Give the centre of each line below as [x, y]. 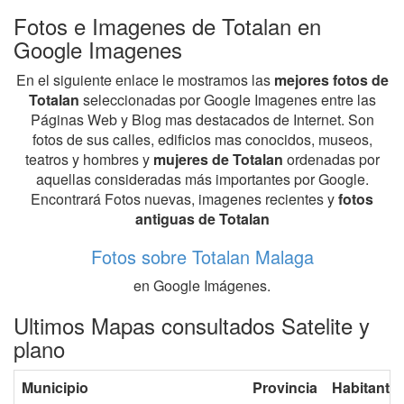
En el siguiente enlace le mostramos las [145, 80]
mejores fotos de [331, 80]
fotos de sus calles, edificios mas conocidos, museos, [202, 140]
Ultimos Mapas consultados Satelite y [192, 326]
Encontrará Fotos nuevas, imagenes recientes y [184, 199]
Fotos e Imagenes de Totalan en [167, 26]
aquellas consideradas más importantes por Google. [202, 179]
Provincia [285, 388]
